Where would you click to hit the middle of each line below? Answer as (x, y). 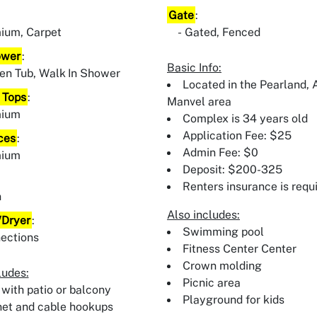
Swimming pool (223, 231)
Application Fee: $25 (237, 135)
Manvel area (199, 101)
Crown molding (222, 265)
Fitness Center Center (240, 248)
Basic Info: (194, 67)
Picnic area (212, 282)
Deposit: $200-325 (232, 169)
